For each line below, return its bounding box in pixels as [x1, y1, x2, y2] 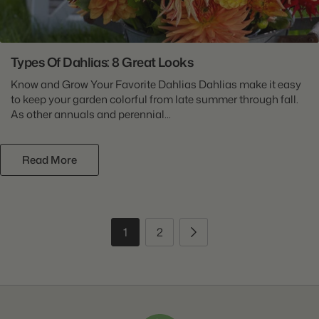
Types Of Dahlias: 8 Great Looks [11, 52, 194, 71]
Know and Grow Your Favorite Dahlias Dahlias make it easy [11, 76, 301, 92]
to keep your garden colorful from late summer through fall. [11, 91, 298, 107]
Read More [22, 152, 77, 167]
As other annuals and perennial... [11, 106, 171, 122]
